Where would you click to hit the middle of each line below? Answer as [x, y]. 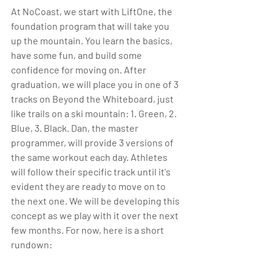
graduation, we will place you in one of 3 [96, 84]
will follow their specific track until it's [92, 172]
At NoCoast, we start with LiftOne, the [93, 12]
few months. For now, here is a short [88, 230]
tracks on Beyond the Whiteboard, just [93, 99]
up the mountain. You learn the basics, [93, 41]
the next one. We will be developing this [96, 201]
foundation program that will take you [91, 26]
